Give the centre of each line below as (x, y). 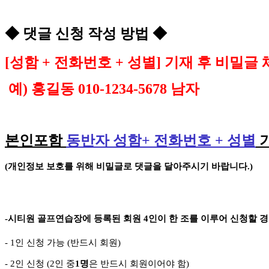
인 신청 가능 (41, 243)
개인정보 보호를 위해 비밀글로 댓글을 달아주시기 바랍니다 (128, 167)
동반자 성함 (104, 141)
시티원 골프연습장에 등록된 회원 (76, 219)
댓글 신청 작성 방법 (88, 34)
